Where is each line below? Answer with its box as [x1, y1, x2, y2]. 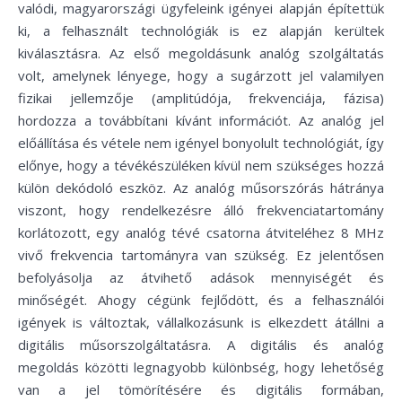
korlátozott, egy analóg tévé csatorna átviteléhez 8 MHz [18, 223, 384, 241]
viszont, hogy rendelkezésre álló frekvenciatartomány [18, 201, 384, 219]
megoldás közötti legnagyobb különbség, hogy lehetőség [18, 358, 384, 376]
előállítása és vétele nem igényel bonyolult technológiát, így [18, 134, 384, 152]
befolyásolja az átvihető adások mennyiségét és [18, 268, 384, 286]
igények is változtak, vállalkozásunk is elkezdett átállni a [18, 313, 384, 331]
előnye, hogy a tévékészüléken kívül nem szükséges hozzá [18, 156, 384, 174]
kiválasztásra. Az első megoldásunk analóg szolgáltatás [18, 44, 384, 62]
